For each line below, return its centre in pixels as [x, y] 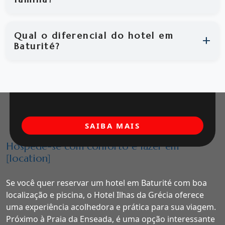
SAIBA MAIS [113, 126]
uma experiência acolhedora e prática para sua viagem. [111, 207]
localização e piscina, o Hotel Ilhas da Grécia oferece [105, 195]
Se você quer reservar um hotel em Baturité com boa [106, 183]
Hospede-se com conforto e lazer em [92, 147]
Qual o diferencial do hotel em [94, 35]
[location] [28, 159]
